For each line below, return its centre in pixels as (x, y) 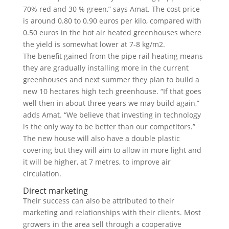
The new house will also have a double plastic (101, 138)
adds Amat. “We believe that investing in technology (112, 115)
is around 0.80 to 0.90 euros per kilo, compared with (112, 21)
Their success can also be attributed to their (98, 201)
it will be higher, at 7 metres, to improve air (97, 162)
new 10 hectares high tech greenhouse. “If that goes (112, 91)
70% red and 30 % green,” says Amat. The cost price (111, 9)
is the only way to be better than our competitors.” (109, 127)
